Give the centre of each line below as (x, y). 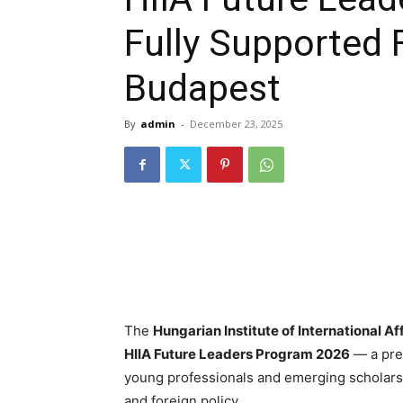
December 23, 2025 (236, 124)
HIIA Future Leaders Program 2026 (237, 354)
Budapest (202, 88)
